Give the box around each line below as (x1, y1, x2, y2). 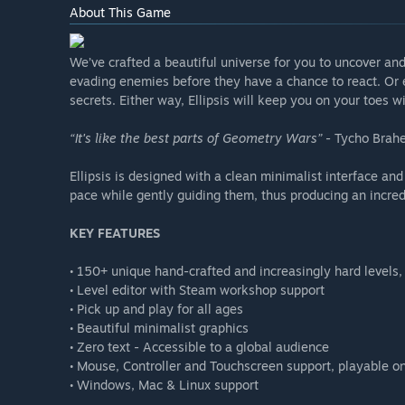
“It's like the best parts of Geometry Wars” (70, 130, 322, 146)
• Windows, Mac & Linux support (70, 377, 259, 393)
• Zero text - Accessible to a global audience (70, 339, 329, 355)
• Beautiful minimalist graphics (70, 320, 249, 336)
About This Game (70, 5, 171, 21)
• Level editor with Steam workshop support (70, 282, 325, 298)
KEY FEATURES (70, 225, 160, 241)
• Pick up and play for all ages (70, 301, 243, 317)
